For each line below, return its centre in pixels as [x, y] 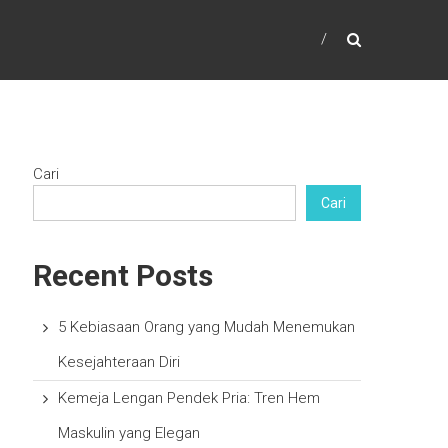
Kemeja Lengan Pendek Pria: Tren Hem [189, 398]
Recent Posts [123, 276]
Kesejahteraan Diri [119, 362]
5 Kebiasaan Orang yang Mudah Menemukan [207, 327]
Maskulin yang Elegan [129, 433]
